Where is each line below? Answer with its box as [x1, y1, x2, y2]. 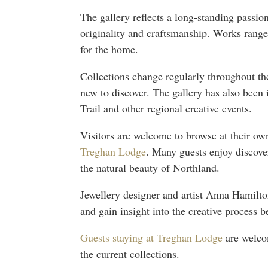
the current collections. [80, 246, 180, 261]
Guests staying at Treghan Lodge [80, 230, 223, 245]
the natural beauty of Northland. [80, 160, 220, 175]
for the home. [80, 41, 139, 56]
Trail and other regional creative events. [80, 100, 252, 115]
